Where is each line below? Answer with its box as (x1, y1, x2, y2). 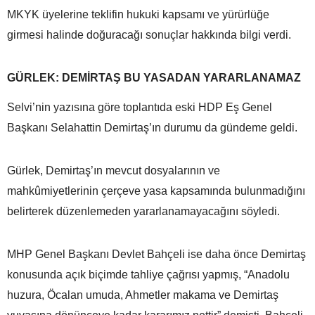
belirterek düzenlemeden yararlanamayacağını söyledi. (7, 205, 280, 217)
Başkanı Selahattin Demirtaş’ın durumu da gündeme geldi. (7, 121, 297, 134)
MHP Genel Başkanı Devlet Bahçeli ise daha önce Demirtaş (7, 247, 306, 260)
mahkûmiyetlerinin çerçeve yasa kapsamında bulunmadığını (7, 184, 305, 197)
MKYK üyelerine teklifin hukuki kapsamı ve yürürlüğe (7, 8, 269, 20)
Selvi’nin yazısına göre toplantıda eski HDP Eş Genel (7, 101, 272, 113)
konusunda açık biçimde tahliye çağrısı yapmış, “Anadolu (7, 268, 290, 281)
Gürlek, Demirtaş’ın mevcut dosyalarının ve (7, 164, 220, 176)
